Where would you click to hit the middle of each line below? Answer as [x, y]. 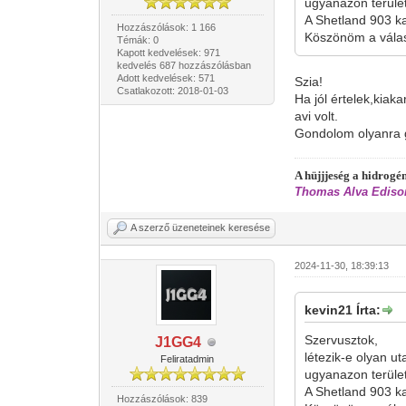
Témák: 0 [137, 40]
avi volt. [317, 116]
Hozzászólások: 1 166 [166, 27]
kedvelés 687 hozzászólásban [184, 65]
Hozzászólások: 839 [162, 399]
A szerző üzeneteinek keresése [201, 227]
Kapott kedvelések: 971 [168, 53]
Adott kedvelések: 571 [165, 78]
